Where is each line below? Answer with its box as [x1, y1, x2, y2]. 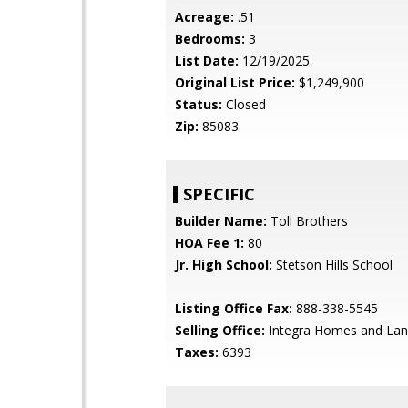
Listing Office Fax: [175, 300, 292, 317]
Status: [175, 96, 222, 113]
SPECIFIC [183, 183, 255, 205]
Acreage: [175, 8, 234, 25]
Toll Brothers [267, 212, 348, 229]
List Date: [175, 52, 239, 69]
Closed [222, 96, 266, 113]
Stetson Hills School [272, 256, 393, 273]
